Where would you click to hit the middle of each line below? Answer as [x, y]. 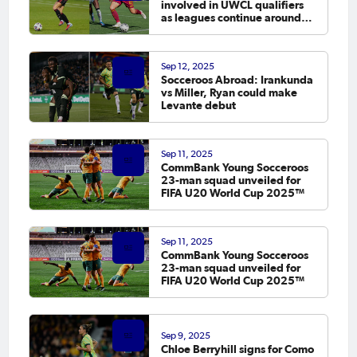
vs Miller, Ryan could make [229, 93]
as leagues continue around [231, 18]
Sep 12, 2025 [187, 67]
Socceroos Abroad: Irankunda [237, 80]
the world [185, 31]
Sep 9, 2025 [185, 336]
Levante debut [198, 106]
